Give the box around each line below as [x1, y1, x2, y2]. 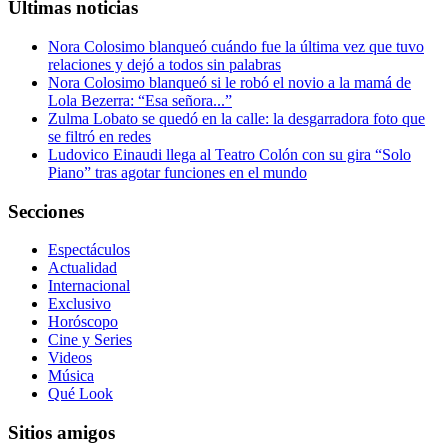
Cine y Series [48, 331, 132, 349]
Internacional [48, 277, 130, 295]
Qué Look [48, 385, 113, 403]
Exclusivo [48, 295, 111, 313]
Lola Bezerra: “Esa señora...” [48, 91, 232, 109]
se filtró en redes [48, 127, 151, 145]
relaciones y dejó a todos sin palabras [48, 55, 281, 73]
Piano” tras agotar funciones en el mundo [48, 163, 307, 181]
